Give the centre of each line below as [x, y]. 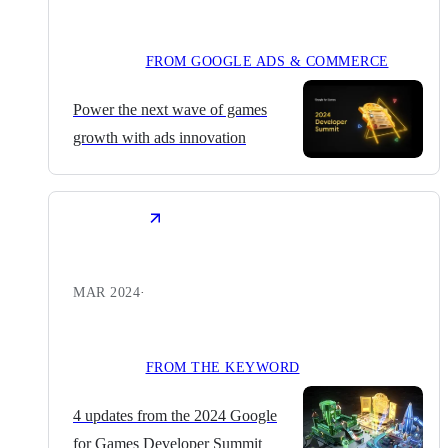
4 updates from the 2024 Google [175, 416]
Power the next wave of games [170, 110]
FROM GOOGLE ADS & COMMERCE [267, 62]
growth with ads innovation [159, 138]
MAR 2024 [106, 293]
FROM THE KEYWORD [222, 368]
